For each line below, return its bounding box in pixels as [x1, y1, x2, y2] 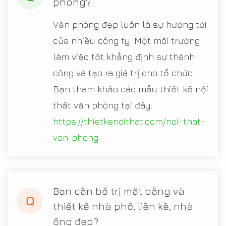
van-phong [53, 132, 98, 143]
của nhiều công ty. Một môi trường [53, 35, 200, 46]
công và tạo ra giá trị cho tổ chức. [53, 67, 194, 78]
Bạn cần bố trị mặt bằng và [53, 185, 185, 197]
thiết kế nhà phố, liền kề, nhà [53, 200, 193, 212]
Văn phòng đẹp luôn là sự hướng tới [53, 19, 207, 30]
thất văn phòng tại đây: [53, 99, 152, 110]
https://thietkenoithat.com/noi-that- [53, 116, 205, 127]
